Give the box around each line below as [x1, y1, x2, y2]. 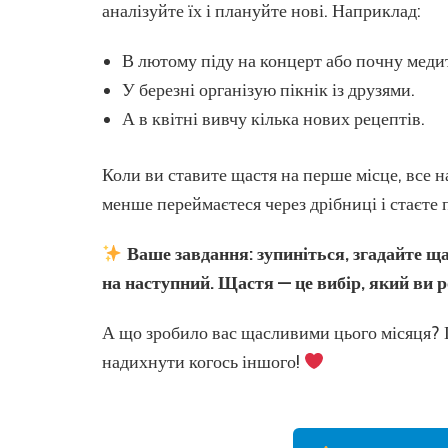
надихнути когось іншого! [102, 350, 304, 373]
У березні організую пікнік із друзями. [122, 78, 415, 101]
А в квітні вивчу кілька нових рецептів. [122, 107, 425, 130]
